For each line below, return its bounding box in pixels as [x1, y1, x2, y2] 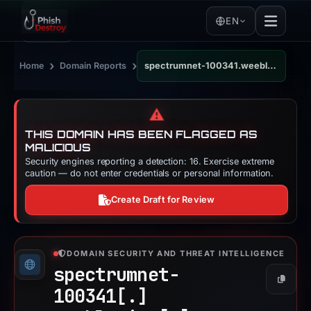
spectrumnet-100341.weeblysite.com [267, 60, 276, 71]
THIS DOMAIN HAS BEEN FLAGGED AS [25, 128, 258, 141]
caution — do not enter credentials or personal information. [25, 168, 274, 178]
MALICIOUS [25, 141, 92, 154]
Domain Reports [60, 60, 126, 71]
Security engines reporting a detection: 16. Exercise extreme [25, 156, 275, 167]
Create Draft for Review [111, 194, 215, 205]
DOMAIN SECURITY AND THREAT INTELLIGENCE [67, 249, 285, 258]
